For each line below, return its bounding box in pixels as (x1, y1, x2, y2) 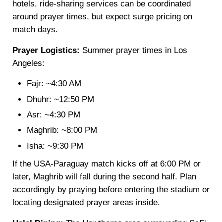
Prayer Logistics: (12, 46, 80, 55)
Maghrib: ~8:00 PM (27, 125, 98, 135)
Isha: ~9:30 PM (27, 141, 84, 151)
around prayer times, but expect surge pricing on (12, 12, 192, 22)
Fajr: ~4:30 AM (27, 79, 82, 89)
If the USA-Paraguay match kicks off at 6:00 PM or (12, 159, 201, 168)
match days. (12, 25, 58, 35)
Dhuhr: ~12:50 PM (27, 94, 95, 104)
